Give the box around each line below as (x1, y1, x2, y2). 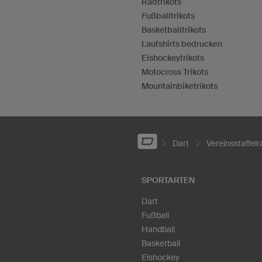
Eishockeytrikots (142, 53, 204, 63)
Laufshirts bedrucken (142, 39, 222, 49)
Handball (142, 224, 175, 234)
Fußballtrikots (142, 11, 195, 20)
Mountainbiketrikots (142, 81, 218, 91)
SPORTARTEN (142, 175, 195, 185)
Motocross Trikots (142, 67, 208, 77)
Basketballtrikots (142, 25, 206, 35)
